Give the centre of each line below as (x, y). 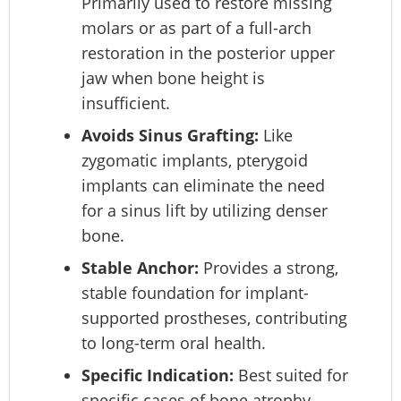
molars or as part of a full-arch (196, 27)
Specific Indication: (158, 375)
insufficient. (126, 102)
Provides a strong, (269, 267)
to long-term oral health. (174, 342)
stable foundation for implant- (195, 292)
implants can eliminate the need (203, 185)
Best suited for (291, 375)
